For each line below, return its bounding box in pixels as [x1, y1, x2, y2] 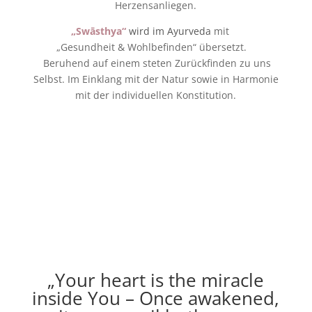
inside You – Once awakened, [32, 286, 280, 311]
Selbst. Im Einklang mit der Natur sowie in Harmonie [33, 72, 279, 86]
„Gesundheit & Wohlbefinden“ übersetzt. [56, 40, 281, 54]
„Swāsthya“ [32, 24, 127, 38]
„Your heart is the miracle [47, 267, 265, 292]
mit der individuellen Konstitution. [75, 88, 237, 102]
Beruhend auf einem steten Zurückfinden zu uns [40, 56, 272, 70]
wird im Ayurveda [129, 24, 214, 38]
